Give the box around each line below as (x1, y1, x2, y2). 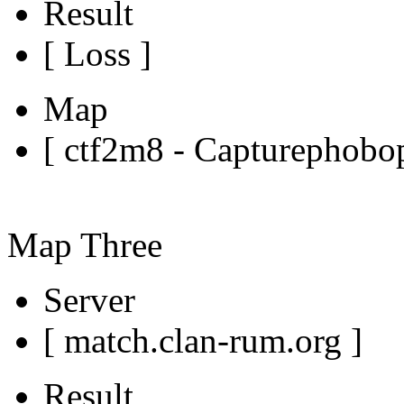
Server (43, 280, 135, 319)
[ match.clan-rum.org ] (43, 320, 363, 360)
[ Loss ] (43, 33, 151, 73)
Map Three (7, 225, 162, 264)
